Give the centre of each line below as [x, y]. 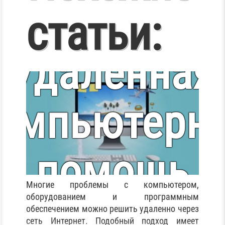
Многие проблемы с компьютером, [113, 184]
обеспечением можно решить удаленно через [113, 208]
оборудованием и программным [113, 196]
